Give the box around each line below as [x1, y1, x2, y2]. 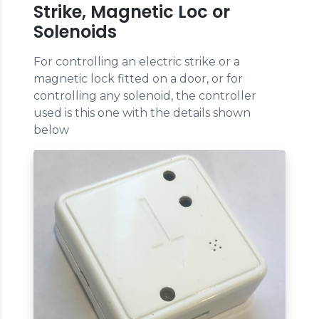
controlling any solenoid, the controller [33, 88, 256, 103]
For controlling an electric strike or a [33, 54, 240, 68]
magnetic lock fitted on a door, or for [33, 71, 243, 85]
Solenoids [33, 19, 117, 43]
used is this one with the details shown [33, 105, 251, 120]
